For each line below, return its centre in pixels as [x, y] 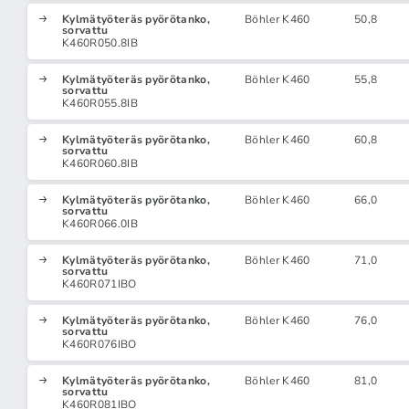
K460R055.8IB [100, 103]
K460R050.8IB [100, 43]
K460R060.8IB [100, 163]
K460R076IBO [100, 344]
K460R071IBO [100, 284]
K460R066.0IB [100, 224]
